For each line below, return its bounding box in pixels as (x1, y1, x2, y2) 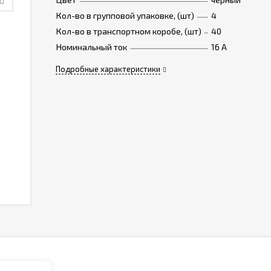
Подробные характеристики (55, 64, 160, 74)
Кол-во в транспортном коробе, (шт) (56, 26, 201, 36)
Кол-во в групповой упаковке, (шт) (56, 10, 194, 21)
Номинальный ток (56, 42, 127, 52)
